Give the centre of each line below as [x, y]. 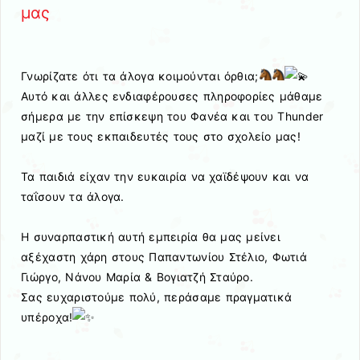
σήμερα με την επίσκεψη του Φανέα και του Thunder [172, 116]
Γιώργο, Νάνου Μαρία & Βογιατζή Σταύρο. [137, 276]
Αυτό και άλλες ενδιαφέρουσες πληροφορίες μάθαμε [172, 96]
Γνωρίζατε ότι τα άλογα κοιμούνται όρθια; [140, 76]
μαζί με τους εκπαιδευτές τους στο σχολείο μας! [161, 136]
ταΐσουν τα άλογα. [73, 196]
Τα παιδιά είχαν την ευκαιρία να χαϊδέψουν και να [165, 176]
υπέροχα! [47, 317]
